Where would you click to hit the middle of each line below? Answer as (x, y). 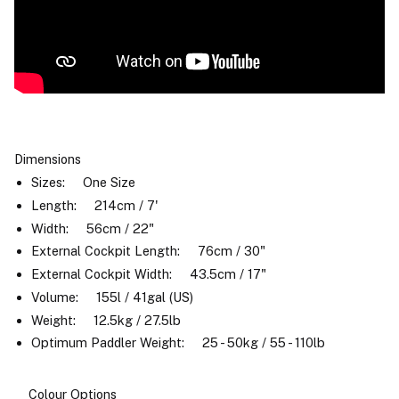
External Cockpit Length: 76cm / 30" (153, 251)
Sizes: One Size (88, 183)
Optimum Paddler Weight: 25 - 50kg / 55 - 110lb (178, 343)
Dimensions (48, 159)
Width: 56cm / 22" (98, 228)
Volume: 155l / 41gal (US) (117, 297)
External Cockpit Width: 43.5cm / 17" (154, 274)
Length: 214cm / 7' (100, 205)
